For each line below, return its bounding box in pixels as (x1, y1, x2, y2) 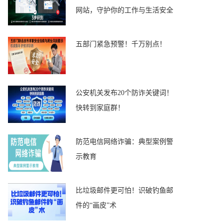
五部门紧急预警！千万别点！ (76, 40, 166, 48)
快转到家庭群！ (76, 104, 124, 111)
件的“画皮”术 (76, 202, 116, 209)
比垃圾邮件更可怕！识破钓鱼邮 (76, 187, 173, 194)
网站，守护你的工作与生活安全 (76, 6, 173, 14)
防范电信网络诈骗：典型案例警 (76, 138, 173, 145)
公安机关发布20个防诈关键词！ (76, 89, 173, 97)
